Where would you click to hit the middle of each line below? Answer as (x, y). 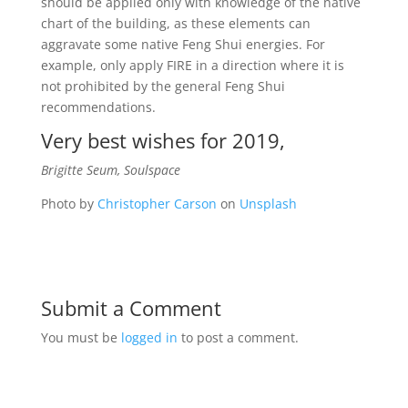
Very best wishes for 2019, (163, 140)
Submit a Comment (131, 308)
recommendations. (100, 107)
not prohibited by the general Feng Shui (163, 86)
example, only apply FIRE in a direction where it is (192, 65)
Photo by (69, 204)
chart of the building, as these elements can (175, 23)
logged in (149, 337)
